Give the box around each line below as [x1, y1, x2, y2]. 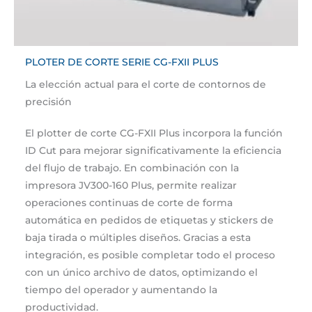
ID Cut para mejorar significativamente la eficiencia [25, 144, 282, 156]
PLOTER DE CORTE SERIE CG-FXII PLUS [25, 56, 219, 68]
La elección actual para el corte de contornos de [25, 78, 267, 90]
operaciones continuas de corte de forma [25, 196, 233, 208]
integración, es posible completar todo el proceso [25, 249, 276, 260]
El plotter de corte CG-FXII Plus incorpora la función [25, 127, 283, 139]
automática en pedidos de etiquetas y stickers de [25, 214, 274, 226]
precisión [25, 95, 72, 107]
